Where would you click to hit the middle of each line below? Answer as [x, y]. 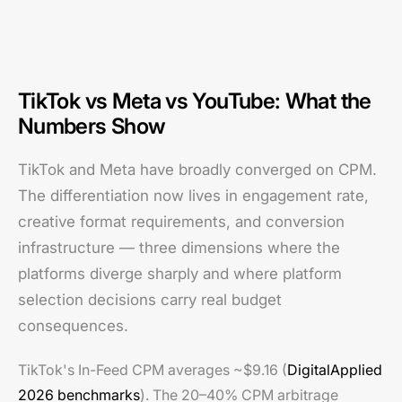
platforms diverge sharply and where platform [180, 274]
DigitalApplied [335, 370]
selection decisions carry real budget [150, 300]
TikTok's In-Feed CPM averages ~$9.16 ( [153, 370]
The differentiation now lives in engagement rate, [193, 196]
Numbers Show [92, 126]
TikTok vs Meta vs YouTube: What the [195, 101]
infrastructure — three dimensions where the [179, 248]
